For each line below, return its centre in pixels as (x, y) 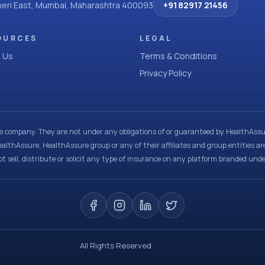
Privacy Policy (165, 73)
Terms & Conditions (178, 56)
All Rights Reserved (115, 245)
